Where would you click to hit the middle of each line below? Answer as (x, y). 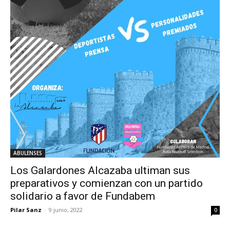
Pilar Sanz (26, 210)
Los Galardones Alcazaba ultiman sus (100, 171)
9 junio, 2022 (66, 210)
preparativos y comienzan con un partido (107, 184)
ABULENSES (28, 153)
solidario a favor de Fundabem (83, 196)
